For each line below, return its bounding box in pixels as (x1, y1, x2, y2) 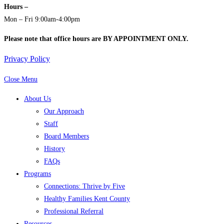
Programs (24, 170, 51, 178)
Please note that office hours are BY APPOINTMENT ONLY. (4, 35, 188, 43)
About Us (24, 95, 51, 103)
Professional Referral (44, 207, 103, 215)
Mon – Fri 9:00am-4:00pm (4, 15, 80, 23)
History (44, 145, 65, 153)
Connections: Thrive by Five (44, 182, 125, 190)
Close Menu (4, 75, 37, 83)
